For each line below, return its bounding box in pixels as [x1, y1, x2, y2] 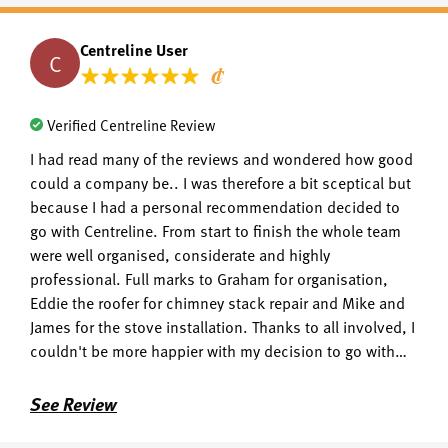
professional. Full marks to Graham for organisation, [30, 267, 388, 289]
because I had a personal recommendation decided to [30, 195, 400, 217]
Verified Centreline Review [47, 114, 215, 135]
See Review [30, 391, 117, 417]
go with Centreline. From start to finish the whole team [30, 219, 401, 241]
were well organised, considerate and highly [30, 243, 330, 265]
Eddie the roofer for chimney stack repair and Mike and [30, 291, 405, 313]
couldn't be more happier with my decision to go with [30, 339, 395, 361]
